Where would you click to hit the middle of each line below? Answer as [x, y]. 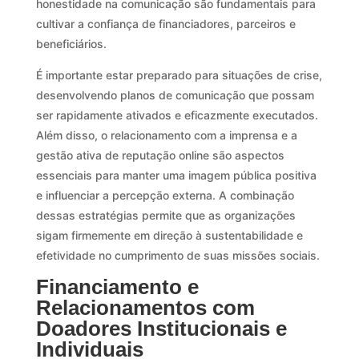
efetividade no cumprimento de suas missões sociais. [177, 255]
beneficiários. [71, 43]
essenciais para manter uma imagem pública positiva [176, 175]
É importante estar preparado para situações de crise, [179, 75]
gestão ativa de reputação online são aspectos [160, 155]
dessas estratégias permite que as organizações [165, 215]
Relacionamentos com [145, 307]
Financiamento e [117, 286]
